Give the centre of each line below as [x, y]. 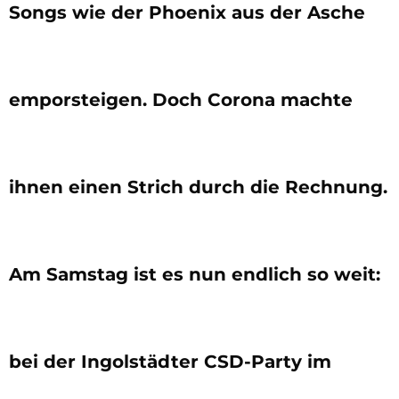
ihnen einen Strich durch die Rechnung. [198, 187]
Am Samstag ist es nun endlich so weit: [195, 274]
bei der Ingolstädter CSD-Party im [170, 361]
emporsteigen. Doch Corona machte [181, 99]
